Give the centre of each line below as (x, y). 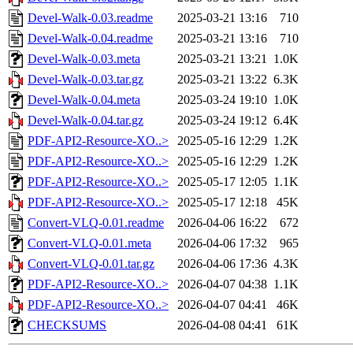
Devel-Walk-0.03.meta (84, 59)
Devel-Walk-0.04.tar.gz (85, 121)
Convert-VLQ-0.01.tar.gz (91, 264)
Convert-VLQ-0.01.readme (96, 223)
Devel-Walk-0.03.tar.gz (85, 80)
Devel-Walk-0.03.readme (90, 18)
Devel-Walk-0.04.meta (84, 100)
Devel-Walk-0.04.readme (90, 39)
